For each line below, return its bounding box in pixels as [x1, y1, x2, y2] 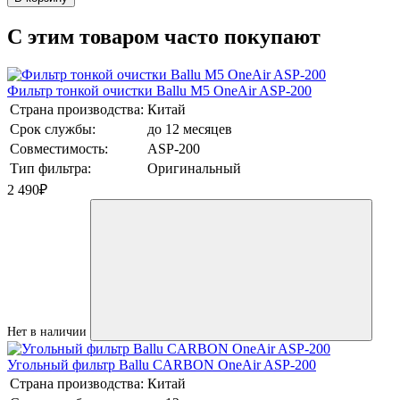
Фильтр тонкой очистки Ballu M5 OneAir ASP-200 [7, 83, 312, 99]
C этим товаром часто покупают [7, 25, 321, 49]
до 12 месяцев [147, 121, 232, 137]
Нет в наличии [7, 325, 87, 339]
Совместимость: [10, 141, 108, 157]
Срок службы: [10, 121, 96, 137]
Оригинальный [147, 161, 241, 177]
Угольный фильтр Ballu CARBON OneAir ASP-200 [7, 357, 316, 373]
